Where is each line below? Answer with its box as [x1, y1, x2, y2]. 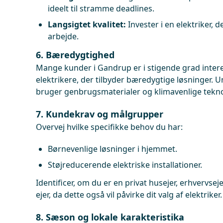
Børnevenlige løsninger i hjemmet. [48, 143, 177, 154]
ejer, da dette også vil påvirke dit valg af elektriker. [36, 189, 222, 200]
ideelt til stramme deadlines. [48, 3, 154, 14]
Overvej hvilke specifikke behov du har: [36, 121, 183, 132]
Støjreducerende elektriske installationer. [48, 159, 202, 170]
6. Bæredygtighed [36, 49, 114, 61]
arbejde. [48, 31, 79, 42]
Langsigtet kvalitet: [48, 19, 126, 30]
